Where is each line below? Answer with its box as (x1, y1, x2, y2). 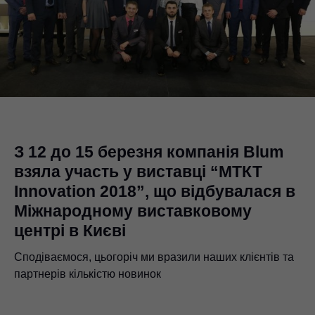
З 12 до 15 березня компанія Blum (14, 142, 283, 161)
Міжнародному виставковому (14, 201, 252, 220)
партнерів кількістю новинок (14, 267, 161, 280)
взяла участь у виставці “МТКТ (14, 162, 262, 181)
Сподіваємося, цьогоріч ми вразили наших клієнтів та (14, 250, 294, 263)
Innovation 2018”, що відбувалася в (14, 181, 295, 200)
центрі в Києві (14, 221, 126, 240)
